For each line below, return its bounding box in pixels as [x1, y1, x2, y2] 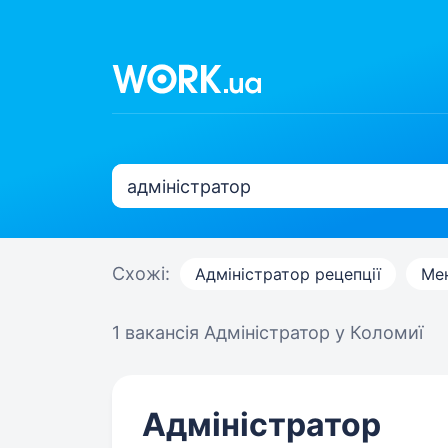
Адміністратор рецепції [195, 264, 381, 284]
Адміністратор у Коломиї [204, 322, 423, 343]
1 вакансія [112, 322, 204, 343]
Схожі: [112, 263, 170, 284]
